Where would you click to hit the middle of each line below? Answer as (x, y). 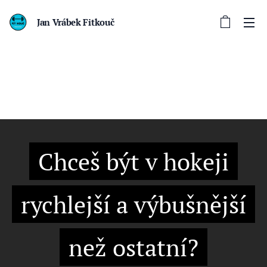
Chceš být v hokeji (133, 161)
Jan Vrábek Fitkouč (76, 22)
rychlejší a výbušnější (133, 204)
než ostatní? (133, 247)
